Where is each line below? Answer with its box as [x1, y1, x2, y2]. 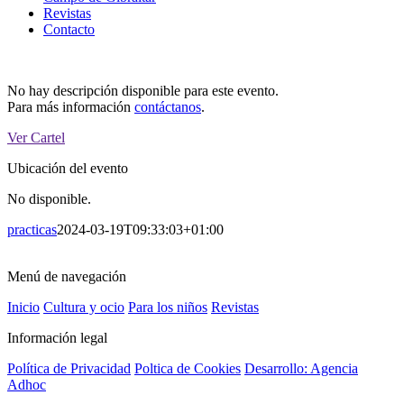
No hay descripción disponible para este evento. [7, 83, 279, 98]
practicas [7, 222, 57, 237]
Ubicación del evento [7, 161, 128, 176]
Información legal [7, 330, 107, 345]
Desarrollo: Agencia [244, 361, 358, 376]
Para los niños [128, 299, 207, 315]
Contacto [43, 22, 95, 37]
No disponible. [7, 191, 91, 207]
